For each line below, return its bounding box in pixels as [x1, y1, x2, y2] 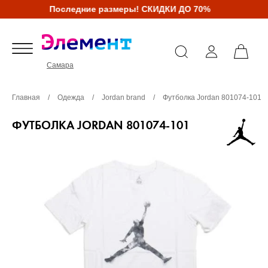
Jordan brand [102, 93, 147, 102]
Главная [12, 93, 40, 102]
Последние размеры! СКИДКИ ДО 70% [47, 4, 208, 14]
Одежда [57, 93, 84, 102]
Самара [47, 60, 74, 69]
